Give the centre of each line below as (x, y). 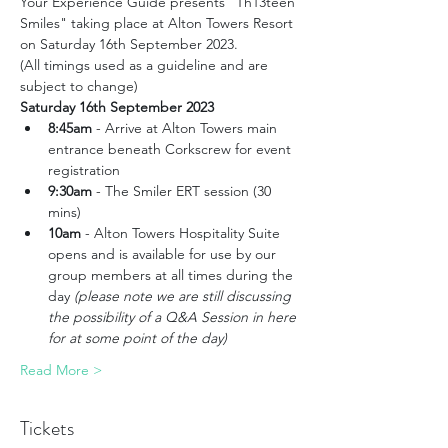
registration (84, 170)
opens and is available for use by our (164, 254)
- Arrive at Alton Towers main (186, 128)
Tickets (47, 428)
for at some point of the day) (137, 338)
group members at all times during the (172, 275)
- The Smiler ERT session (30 (183, 191)
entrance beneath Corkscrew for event (171, 149)
